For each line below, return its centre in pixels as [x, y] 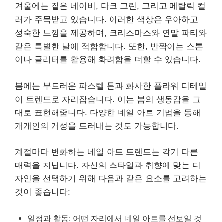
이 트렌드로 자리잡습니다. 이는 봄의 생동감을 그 [108, 99]
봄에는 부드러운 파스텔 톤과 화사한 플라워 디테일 [111, 86]
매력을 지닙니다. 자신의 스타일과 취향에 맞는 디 [108, 165]
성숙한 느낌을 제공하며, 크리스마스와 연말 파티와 [111, 33]
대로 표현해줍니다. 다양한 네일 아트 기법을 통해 [108, 112]
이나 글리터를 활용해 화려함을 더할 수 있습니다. [108, 60]
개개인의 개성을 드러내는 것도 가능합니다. [97, 126]
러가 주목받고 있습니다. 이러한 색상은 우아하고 [107, 20]
